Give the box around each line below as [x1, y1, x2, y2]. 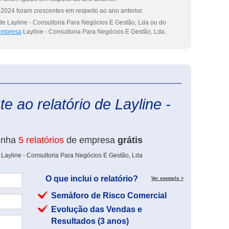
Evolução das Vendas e [51, 205, 142, 214]
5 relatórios [18, 135, 64, 145]
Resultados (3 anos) [51, 217, 129, 225]
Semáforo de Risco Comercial [51, 191, 167, 200]
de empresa [64, 135, 118, 145]
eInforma [184, 76, 208, 83]
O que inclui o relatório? [45, 174, 138, 183]
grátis [118, 135, 143, 145]
